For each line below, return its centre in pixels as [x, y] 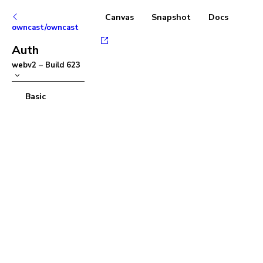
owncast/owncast [45, 28]
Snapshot [171, 17]
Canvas [119, 17]
